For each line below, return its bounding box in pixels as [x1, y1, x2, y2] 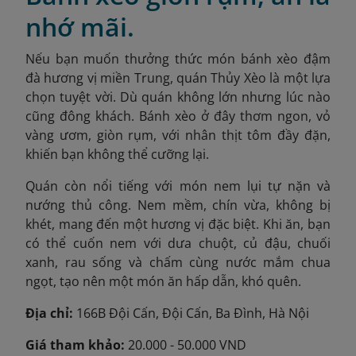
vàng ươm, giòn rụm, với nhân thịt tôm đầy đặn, [25, 126, 331, 145]
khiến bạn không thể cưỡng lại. [25, 145, 209, 164]
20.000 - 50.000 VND [125, 336, 246, 354]
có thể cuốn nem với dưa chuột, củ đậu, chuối [25, 234, 331, 253]
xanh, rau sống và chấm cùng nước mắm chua [25, 253, 331, 272]
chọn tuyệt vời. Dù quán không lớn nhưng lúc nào [25, 88, 331, 106]
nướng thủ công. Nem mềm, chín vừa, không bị [25, 196, 331, 215]
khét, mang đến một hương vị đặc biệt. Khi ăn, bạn [25, 215, 331, 234]
